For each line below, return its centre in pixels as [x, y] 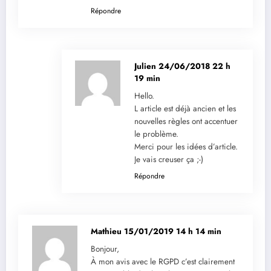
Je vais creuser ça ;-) [168, 160]
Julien [146, 67]
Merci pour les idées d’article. [186, 147]
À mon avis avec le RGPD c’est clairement [163, 262]
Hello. [144, 96]
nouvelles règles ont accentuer [186, 122]
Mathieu [107, 232]
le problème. [156, 134]
